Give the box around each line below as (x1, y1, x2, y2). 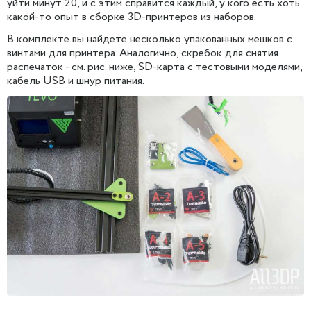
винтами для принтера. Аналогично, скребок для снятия (7, 44, 278, 61)
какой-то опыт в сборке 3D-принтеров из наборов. (7, 8, 256, 25)
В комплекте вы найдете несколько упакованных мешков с (7, 31, 292, 47)
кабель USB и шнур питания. (7, 72, 144, 89)
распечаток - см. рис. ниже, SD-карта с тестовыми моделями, (7, 58, 302, 75)
